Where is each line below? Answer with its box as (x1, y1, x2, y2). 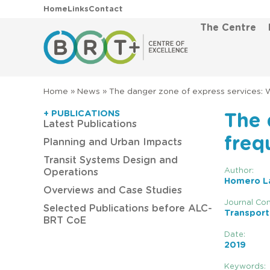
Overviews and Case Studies (43, 186, 182, 196)
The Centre (200, 23, 256, 33)
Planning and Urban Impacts (43, 137, 182, 148)
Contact (89, 5, 123, 13)
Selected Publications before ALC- (43, 204, 212, 214)
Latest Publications (43, 119, 137, 130)
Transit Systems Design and (43, 155, 178, 166)
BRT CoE (43, 216, 86, 226)
